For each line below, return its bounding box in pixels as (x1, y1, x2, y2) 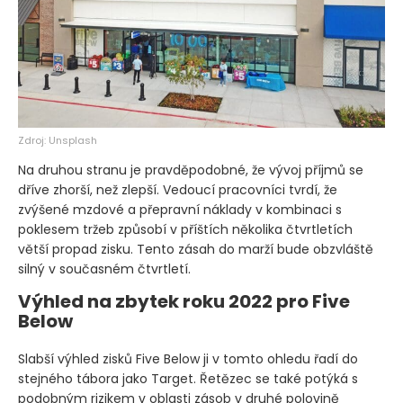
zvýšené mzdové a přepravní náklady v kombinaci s (18, 201, 342, 219)
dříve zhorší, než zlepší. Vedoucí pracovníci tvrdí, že (18, 181, 337, 200)
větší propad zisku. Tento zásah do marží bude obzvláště (18, 240, 373, 259)
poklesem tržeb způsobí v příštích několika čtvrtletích (18, 220, 353, 239)
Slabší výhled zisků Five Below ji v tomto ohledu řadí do (18, 350, 358, 369)
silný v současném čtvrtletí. (18, 260, 191, 279)
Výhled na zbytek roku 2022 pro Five (18, 289, 350, 315)
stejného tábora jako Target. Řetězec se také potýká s (18, 370, 358, 389)
